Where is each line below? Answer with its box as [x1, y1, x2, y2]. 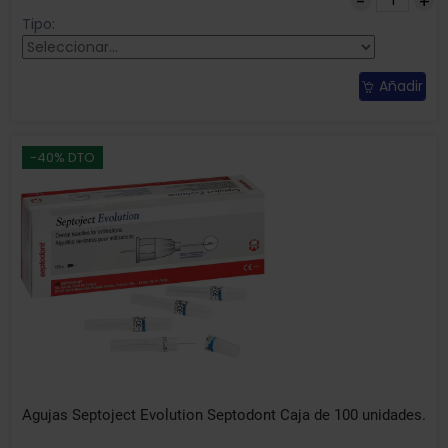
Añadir [379, 76, 423, 97]
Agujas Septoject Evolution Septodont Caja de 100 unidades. [22, 406, 426, 425]
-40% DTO [30, 148, 95, 168]
